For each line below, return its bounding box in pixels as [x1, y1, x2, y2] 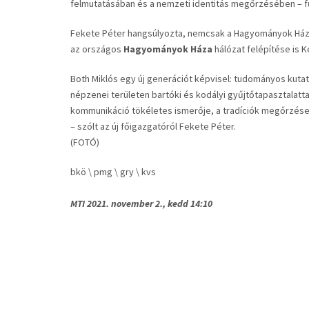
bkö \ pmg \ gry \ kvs [70, 166, 156, 179]
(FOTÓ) [70, 136, 99, 149]
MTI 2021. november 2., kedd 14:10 [70, 197, 212, 210]
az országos [70, 43, 123, 56]
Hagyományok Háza [123, 43, 212, 56]
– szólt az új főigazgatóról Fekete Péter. [70, 120, 236, 133]
